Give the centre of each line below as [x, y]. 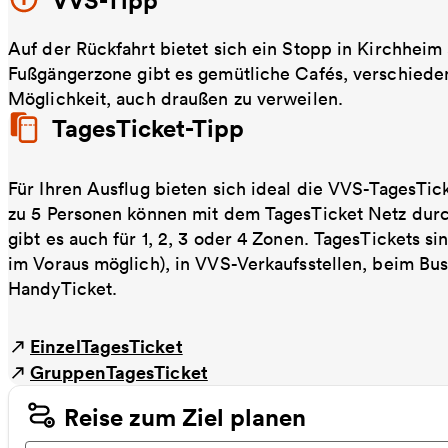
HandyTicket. [65, 288]
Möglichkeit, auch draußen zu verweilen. [175, 98]
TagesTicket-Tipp [148, 128]
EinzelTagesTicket [106, 346]
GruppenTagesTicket [119, 372]
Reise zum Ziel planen [184, 417]
